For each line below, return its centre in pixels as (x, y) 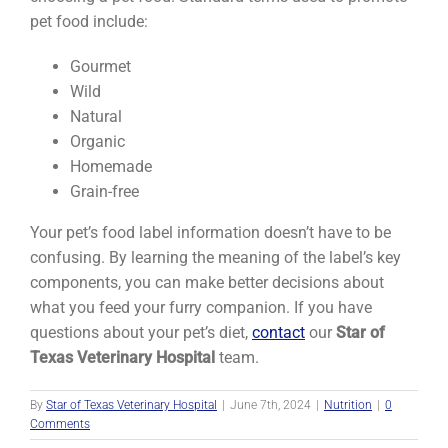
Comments (60, 423)
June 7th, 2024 (270, 404)
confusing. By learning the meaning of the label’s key (215, 257)
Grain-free (104, 191)
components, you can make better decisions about (207, 282)
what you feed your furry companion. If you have (201, 307)
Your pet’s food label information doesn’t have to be (210, 232)
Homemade (111, 166)
